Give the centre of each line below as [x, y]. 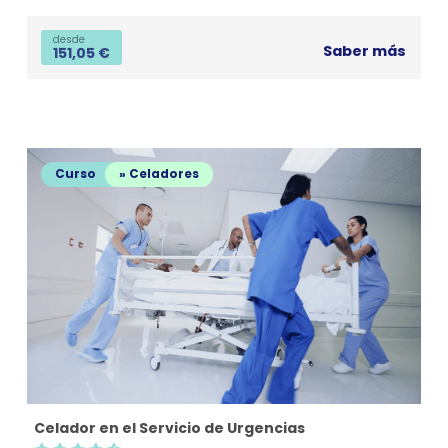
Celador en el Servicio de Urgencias [169, 428]
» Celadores [158, 174]
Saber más [365, 50]
